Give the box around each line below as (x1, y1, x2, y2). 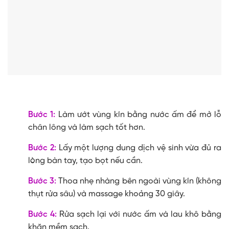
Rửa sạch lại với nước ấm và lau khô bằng (59, 210, 221, 219)
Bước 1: (28, 110, 56, 119)
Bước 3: (28, 176, 57, 186)
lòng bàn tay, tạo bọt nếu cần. (28, 156, 143, 165)
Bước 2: (28, 143, 56, 152)
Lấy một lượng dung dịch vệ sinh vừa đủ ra (58, 143, 222, 152)
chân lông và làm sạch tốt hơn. (28, 123, 145, 132)
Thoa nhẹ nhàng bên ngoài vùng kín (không (58, 176, 222, 186)
